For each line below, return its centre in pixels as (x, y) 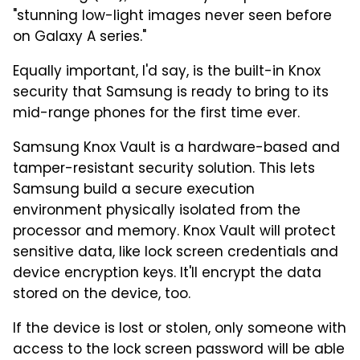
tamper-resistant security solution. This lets (164, 169)
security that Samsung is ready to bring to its (171, 93)
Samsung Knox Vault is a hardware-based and (176, 148)
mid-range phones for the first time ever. (156, 114)
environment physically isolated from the (157, 211)
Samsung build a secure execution (134, 190)
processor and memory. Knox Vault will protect (174, 232)
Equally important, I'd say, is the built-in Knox (167, 72)
